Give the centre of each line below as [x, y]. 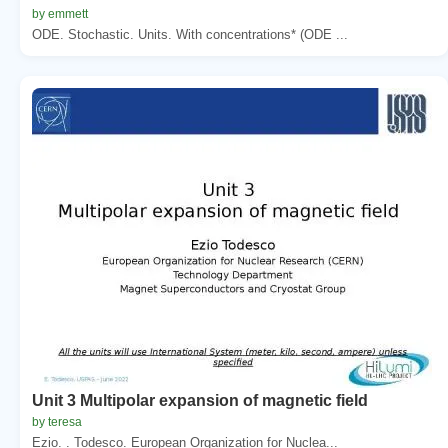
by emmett [60, 13]
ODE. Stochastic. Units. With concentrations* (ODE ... [190, 34]
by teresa [57, 421]
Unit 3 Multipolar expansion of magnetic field [200, 400]
